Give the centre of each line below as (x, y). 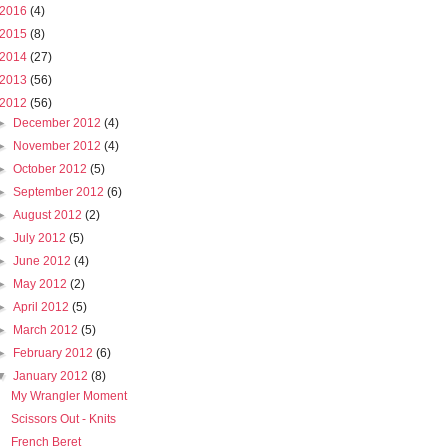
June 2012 (44, 261)
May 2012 (42, 284)
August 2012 (49, 215)
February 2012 (55, 353)
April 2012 (43, 307)
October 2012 (52, 169)
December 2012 (59, 123)
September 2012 (60, 192)
